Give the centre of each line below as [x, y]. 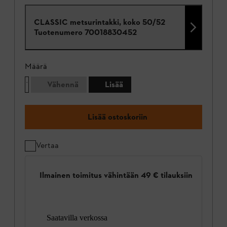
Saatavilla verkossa [77, 217]
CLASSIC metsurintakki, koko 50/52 [100, 22]
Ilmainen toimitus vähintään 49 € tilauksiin [116, 175]
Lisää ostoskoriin [118, 117]
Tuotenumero [58, 32]
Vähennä [63, 85]
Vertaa [47, 145]
